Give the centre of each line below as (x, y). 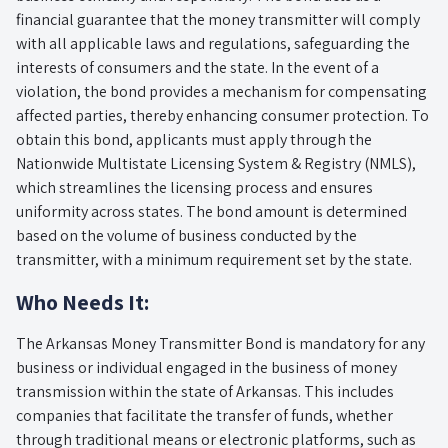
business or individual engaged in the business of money (206, 367)
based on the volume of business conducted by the (186, 235)
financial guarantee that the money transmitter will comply (218, 19)
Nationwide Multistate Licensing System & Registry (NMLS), (216, 163)
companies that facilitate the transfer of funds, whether (204, 415)
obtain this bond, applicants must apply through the (194, 139)
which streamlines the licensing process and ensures (194, 187)
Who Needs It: (82, 301)
